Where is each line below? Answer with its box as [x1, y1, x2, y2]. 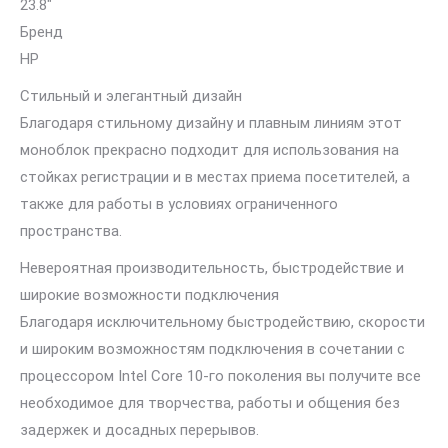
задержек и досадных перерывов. [20, 421, 259, 439]
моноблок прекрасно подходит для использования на [20, 141, 399, 159]
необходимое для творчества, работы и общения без [20, 394, 400, 412]
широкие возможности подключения [20, 286, 279, 304]
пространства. [20, 222, 122, 240]
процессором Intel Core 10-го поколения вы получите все [20, 367, 421, 385]
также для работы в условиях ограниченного [20, 195, 338, 213]
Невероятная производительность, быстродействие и [20, 259, 404, 277]
